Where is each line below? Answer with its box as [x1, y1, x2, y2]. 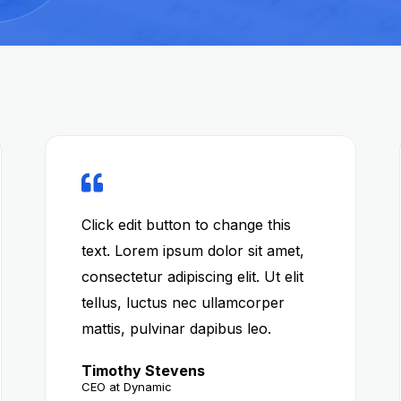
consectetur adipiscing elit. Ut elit [81, 268, 303, 286]
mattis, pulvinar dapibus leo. [81, 320, 271, 337]
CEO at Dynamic [81, 380, 172, 394]
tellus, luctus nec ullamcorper [81, 294, 285, 311]
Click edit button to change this [81, 216, 291, 234]
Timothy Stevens [81, 362, 205, 380]
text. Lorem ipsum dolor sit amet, [81, 242, 304, 260]
